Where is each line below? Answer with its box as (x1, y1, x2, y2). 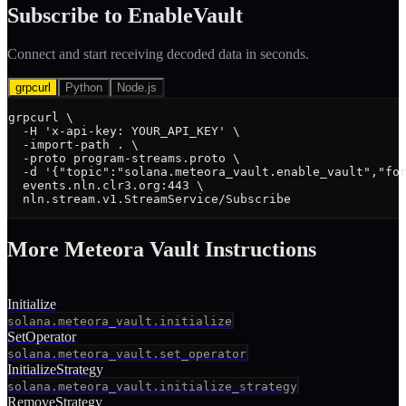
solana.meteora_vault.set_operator (7, 347, 246, 362)
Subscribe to (7, 4, 128, 28)
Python (65, 81, 102, 95)
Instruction (205, 237, 308, 262)
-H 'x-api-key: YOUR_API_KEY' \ (8, 124, 240, 139)
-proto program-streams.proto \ (8, 151, 240, 166)
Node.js (117, 81, 157, 95)
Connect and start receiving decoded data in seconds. (7, 46, 309, 63)
